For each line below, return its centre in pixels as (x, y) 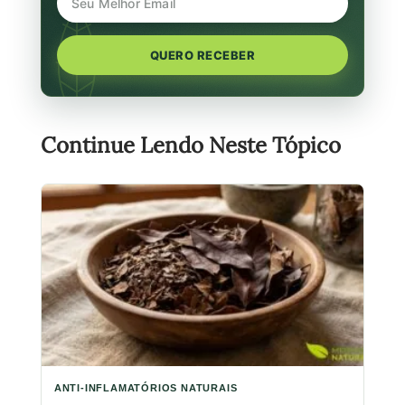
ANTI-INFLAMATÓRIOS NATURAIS (146, 388)
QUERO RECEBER (202, 56)
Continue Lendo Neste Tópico (190, 146)
